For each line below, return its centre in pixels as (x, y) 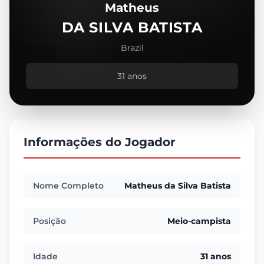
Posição (49, 221)
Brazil (132, 48)
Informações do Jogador (100, 142)
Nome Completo (68, 186)
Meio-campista (199, 221)
